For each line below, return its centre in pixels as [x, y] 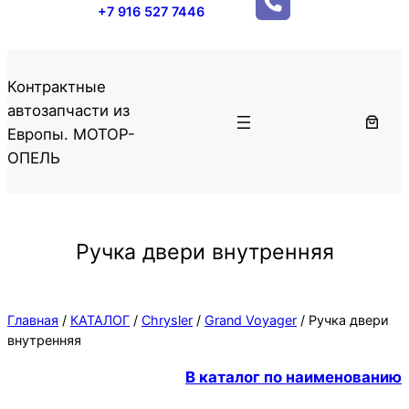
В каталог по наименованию [294, 378]
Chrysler [167, 320]
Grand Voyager [251, 320]
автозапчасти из [68, 110]
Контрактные [57, 86]
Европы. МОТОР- [71, 134]
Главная [33, 320]
